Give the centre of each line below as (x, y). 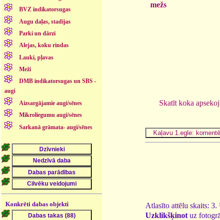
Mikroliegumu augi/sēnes (51, 115)
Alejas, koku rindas (44, 45)
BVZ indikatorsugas (45, 10)
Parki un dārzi (38, 33)
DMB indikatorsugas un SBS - (58, 81)
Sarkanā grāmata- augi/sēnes (56, 127)
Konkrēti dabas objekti (37, 204)
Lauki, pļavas (37, 57)
